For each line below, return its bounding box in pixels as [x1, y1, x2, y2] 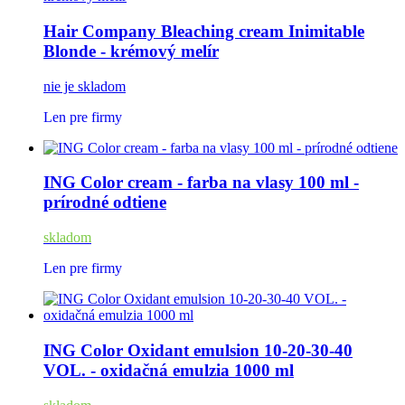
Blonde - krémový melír [43, 41, 219, 61]
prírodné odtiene [43, 193, 166, 212]
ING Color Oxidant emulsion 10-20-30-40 [43, 340, 353, 360]
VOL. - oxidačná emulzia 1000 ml [43, 360, 294, 380]
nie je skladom [43, 78, 126, 94]
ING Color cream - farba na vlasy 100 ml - [43, 173, 359, 193]
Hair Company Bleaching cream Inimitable [43, 21, 364, 41]
